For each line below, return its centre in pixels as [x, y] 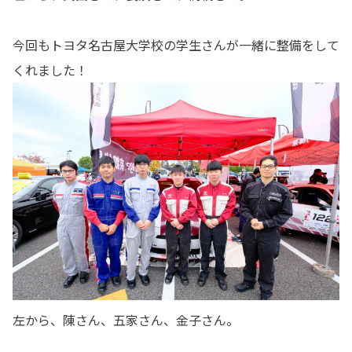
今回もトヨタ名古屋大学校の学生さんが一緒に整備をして [176, 44]
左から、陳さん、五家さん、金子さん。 [126, 320]
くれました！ [50, 70]
